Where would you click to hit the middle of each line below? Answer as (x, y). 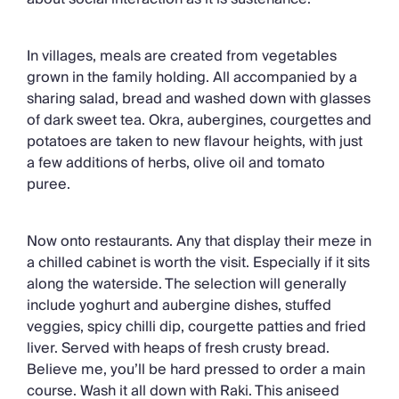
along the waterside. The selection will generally (187, 285)
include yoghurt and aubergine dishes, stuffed (179, 306)
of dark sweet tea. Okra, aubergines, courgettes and (199, 121)
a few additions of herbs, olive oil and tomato (176, 163)
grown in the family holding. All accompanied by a (192, 78)
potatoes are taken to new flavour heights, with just (195, 142)
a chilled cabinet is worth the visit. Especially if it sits (198, 263)
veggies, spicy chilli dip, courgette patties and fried (196, 327)
